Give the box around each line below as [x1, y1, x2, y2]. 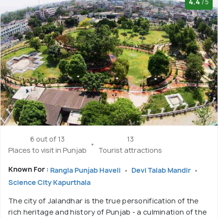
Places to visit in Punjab [8, 145, 87, 155]
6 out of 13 [30, 134, 65, 144]
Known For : [8, 164, 50, 174]
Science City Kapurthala [8, 177, 91, 187]
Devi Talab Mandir [131, 165, 192, 175]
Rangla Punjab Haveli [50, 165, 122, 175]
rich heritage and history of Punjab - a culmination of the [8, 207, 207, 217]
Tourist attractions [98, 145, 162, 155]
